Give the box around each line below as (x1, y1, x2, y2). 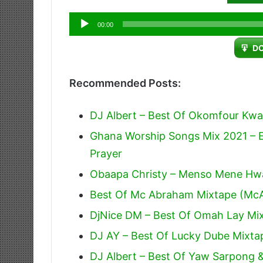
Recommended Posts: (69, 76, 181, 89)
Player (69, 31, 99, 44)
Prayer (90, 147, 122, 160)
